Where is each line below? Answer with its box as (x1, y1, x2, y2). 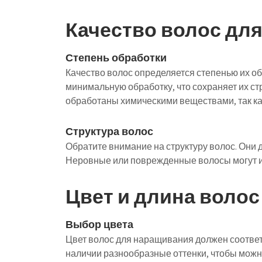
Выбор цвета (65, 218, 133, 231)
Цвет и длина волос (65, 183, 260, 209)
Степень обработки (65, 51, 167, 64)
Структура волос (65, 125, 153, 138)
